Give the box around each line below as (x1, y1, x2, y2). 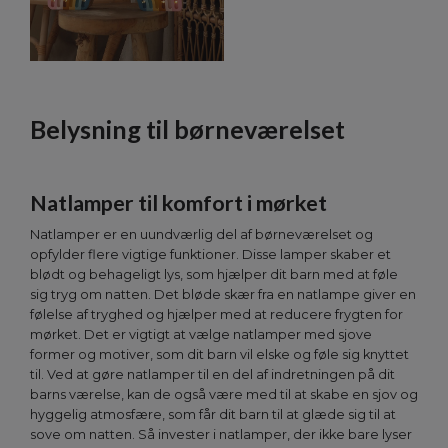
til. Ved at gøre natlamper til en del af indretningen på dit (30, 367, 395, 383)
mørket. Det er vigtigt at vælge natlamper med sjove (30, 327, 372, 343)
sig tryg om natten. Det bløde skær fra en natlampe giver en (30, 287, 416, 303)
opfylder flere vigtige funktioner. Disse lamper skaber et (30, 247, 391, 263)
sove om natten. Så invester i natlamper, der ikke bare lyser (30, 427, 412, 443)
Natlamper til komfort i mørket (30, 190, 327, 217)
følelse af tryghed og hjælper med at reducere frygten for (30, 307, 403, 323)
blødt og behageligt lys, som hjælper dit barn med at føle (30, 267, 398, 283)
